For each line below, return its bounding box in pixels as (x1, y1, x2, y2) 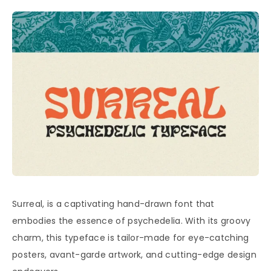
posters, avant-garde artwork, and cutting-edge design (12, 249, 256, 261)
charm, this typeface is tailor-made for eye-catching (12, 232, 249, 244)
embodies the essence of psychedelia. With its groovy (12, 215, 251, 227)
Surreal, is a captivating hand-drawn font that (12, 198, 215, 211)
